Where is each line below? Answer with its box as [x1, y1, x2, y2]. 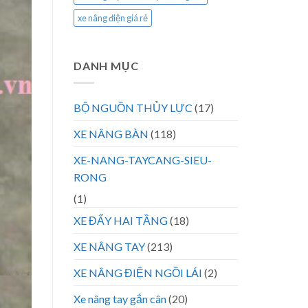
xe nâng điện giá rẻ [78, 12, 148, 24]
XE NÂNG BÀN [74, 126, 148, 140]
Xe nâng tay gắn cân [74, 291, 166, 305]
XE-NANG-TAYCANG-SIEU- [74, 153, 212, 166]
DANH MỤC [74, 59, 139, 73]
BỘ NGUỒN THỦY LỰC [74, 100, 192, 114]
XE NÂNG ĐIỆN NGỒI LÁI [74, 265, 202, 279]
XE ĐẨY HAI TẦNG [74, 213, 168, 227]
